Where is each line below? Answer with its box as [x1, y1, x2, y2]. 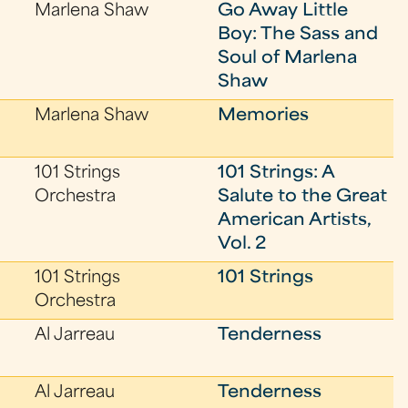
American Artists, [218, 213, 372, 229]
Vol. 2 [218, 237, 267, 252]
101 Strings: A [218, 166, 335, 181]
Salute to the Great [218, 189, 388, 205]
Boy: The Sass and [218, 27, 379, 43]
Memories [218, 108, 310, 124]
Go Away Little [218, 4, 349, 19]
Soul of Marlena [218, 51, 358, 66]
